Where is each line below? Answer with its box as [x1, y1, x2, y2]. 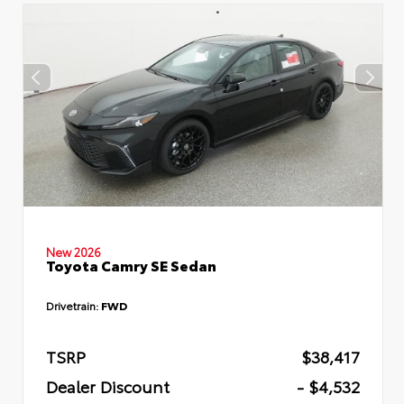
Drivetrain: [46, 297, 101, 313]
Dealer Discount [46, 373, 170, 398]
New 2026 [46, 243, 101, 260]
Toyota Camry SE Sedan [46, 253, 216, 275]
